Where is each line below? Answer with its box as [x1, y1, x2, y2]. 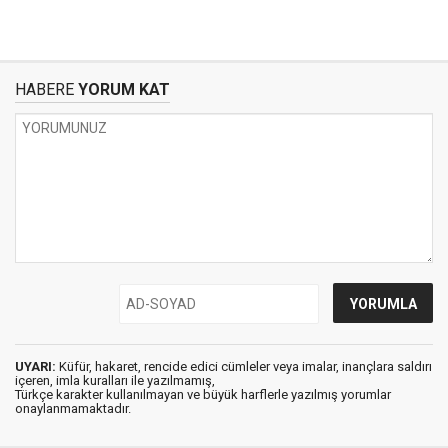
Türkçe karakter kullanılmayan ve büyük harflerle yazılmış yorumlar [15, 386, 391, 402]
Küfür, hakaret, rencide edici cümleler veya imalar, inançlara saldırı [56, 358, 432, 374]
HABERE [15, 79, 74, 99]
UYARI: [15, 358, 56, 374]
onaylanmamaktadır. [15, 400, 131, 416]
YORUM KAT [74, 79, 170, 99]
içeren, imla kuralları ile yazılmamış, [15, 372, 215, 388]
